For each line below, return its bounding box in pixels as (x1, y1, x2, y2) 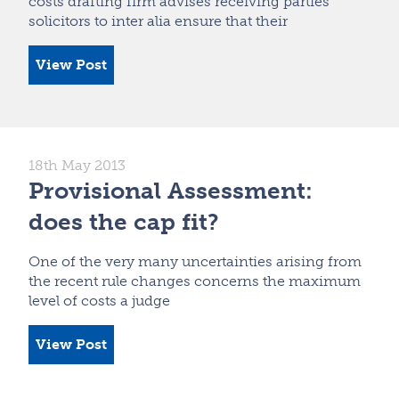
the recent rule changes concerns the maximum (28, 272, 361, 289)
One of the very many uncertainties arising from (28, 252, 362, 270)
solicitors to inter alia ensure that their (28, 12, 288, 29)
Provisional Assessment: (28, 176, 313, 205)
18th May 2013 (28, 156, 126, 174)
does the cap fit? (28, 208, 219, 236)
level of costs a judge (28, 291, 170, 309)
